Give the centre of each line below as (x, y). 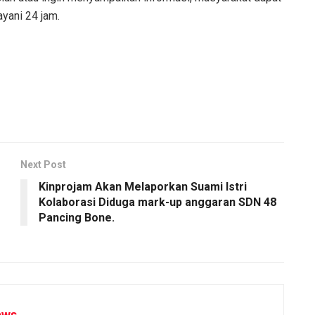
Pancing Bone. (77, 217)
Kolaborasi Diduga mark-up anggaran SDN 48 (157, 202)
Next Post (43, 164)
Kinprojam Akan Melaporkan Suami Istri (143, 186)
